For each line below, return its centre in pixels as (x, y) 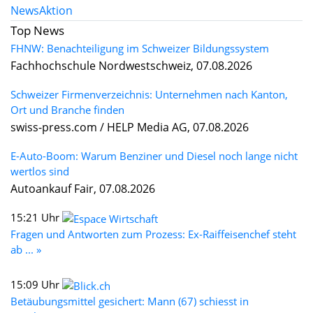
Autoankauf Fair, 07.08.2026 (83, 189)
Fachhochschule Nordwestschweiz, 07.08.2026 (131, 66)
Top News (37, 31)
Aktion (56, 11)
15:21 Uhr (36, 218)
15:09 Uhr (36, 285)
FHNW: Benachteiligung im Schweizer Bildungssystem (140, 49)
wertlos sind (40, 172)
